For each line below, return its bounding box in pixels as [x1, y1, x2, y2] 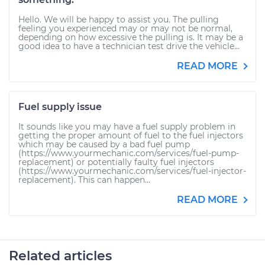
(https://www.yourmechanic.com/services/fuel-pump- [18, 148, 239, 159]
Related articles [9, 248, 112, 264]
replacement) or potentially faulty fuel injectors [18, 157, 214, 167]
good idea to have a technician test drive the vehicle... [18, 41, 240, 51]
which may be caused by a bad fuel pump [18, 139, 190, 150]
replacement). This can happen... [18, 174, 150, 185]
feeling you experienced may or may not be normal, [18, 23, 232, 34]
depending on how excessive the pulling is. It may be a [18, 32, 243, 43]
